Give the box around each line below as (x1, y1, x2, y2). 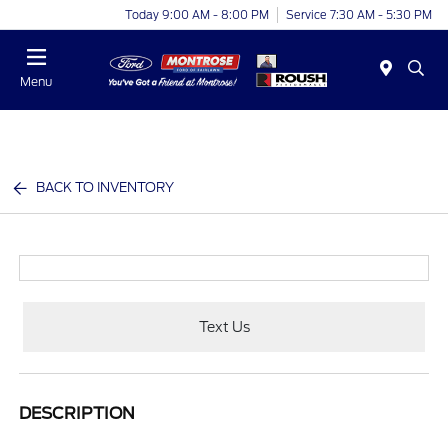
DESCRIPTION (19, 404, 136, 423)
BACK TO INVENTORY (36, 180, 175, 195)
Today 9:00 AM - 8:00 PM (125, 7, 269, 22)
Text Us (198, 318, 250, 335)
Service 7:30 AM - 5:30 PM (286, 7, 432, 22)
